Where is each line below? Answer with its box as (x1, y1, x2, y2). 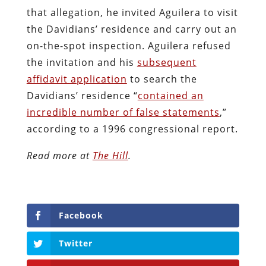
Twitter (58, 237, 93, 249)
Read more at (26, 148, 93, 162)
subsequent (137, 55, 197, 69)
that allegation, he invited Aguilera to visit (26, 5, 238, 19)
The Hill (92, 148, 128, 162)
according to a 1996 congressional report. (26, 122, 238, 135)
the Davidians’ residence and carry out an (26, 22, 237, 36)
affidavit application (26, 72, 127, 85)
